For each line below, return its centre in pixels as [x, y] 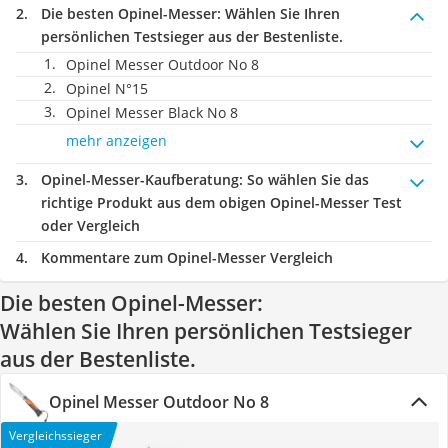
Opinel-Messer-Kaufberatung [140, 179]
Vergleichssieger [55, 435]
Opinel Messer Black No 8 [152, 112]
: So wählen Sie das [304, 179]
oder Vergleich [90, 225]
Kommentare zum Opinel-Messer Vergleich [187, 257]
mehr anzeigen [116, 140]
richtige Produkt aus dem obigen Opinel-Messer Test [221, 202]
